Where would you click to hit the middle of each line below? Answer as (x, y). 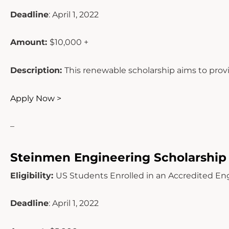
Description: (37, 71)
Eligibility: (33, 175)
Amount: (30, 42)
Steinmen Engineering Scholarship (118, 157)
